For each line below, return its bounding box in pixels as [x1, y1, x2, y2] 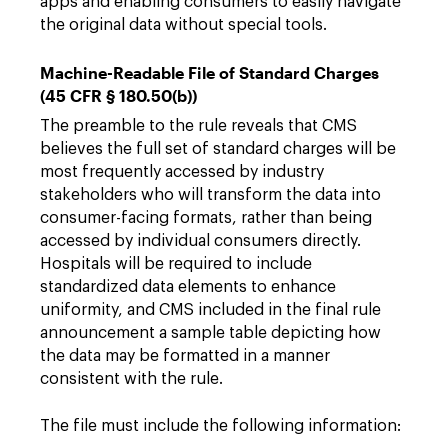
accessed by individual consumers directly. [40, 232, 361, 249]
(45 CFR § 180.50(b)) [40, 85, 197, 105]
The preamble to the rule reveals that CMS [40, 117, 357, 134]
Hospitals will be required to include [40, 255, 312, 272]
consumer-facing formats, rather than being [40, 209, 372, 226]
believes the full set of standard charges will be [40, 140, 396, 157]
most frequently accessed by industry [40, 163, 324, 180]
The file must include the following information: [40, 417, 401, 434]
